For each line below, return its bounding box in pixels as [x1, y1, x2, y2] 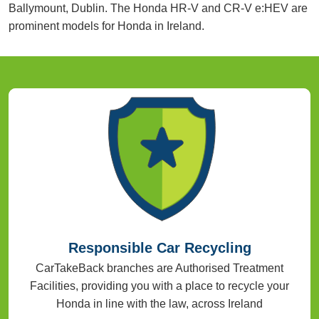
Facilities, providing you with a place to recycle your [30, 280, 289, 293]
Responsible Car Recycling [68, 239, 251, 256]
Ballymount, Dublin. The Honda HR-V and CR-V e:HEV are [9, 1, 308, 14]
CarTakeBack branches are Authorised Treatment [36, 262, 283, 275]
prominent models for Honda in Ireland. [9, 19, 204, 32]
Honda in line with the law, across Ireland [56, 298, 263, 310]
